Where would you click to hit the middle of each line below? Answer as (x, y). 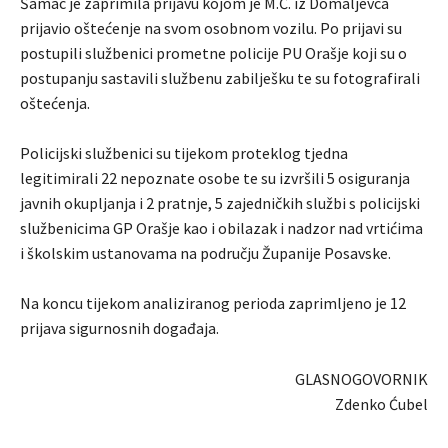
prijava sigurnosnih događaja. (119, 328)
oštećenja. (55, 103)
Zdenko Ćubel (381, 404)
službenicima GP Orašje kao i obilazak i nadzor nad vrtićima (221, 228)
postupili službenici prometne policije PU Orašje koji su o (213, 53)
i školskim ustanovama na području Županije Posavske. (205, 253)
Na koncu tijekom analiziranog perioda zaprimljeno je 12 (213, 303)
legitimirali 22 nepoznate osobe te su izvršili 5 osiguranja (215, 178)
